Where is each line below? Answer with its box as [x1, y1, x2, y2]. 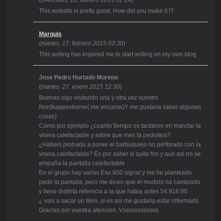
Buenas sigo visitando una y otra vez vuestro [38, 94, 158, 102]
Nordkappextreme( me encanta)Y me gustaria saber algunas [38, 104, 201, 111]
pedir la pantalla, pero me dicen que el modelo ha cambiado [38, 179, 200, 186]
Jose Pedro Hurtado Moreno [38, 74, 118, 81]
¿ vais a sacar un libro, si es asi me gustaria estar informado [38, 197, 199, 205]
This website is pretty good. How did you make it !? [38, 7, 174, 15]
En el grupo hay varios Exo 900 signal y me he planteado [38, 169, 192, 177]
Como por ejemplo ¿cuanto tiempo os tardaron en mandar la [38, 122, 201, 130]
